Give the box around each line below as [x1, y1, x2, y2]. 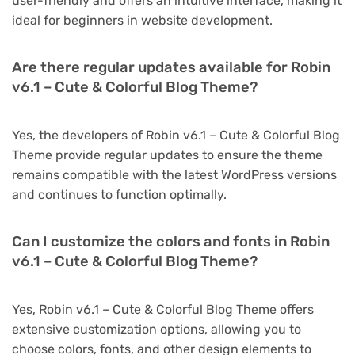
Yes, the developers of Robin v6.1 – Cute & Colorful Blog [12, 128, 340, 143]
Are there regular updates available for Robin [12, 59, 330, 77]
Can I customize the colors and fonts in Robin [12, 233, 330, 251]
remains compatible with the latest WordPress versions [12, 167, 337, 183]
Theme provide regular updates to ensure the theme [12, 147, 323, 163]
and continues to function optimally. [12, 187, 227, 203]
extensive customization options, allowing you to [12, 322, 301, 338]
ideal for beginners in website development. [12, 13, 273, 29]
